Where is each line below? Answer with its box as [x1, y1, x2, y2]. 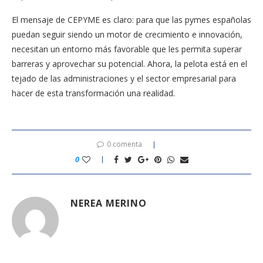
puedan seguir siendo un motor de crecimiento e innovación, [12, 28, 242, 40]
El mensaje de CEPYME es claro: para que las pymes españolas [12, 14, 251, 25]
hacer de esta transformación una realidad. [12, 87, 175, 99]
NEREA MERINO [70, 196, 147, 210]
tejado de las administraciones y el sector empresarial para [12, 72, 236, 84]
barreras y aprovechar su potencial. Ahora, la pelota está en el [12, 58, 247, 69]
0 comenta [107, 139, 142, 149]
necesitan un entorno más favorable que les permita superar [12, 43, 242, 55]
